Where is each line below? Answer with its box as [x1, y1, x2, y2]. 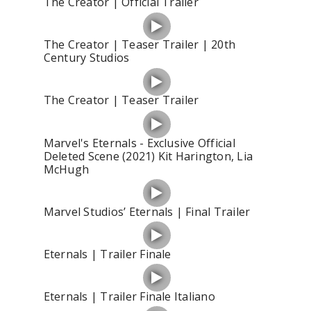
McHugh [43, 161, 90, 177]
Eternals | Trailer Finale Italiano [43, 288, 215, 304]
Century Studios [43, 50, 130, 66]
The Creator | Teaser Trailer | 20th [43, 37, 236, 53]
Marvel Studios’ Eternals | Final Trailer [43, 203, 251, 219]
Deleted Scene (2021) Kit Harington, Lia [43, 148, 253, 164]
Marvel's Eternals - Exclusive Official [43, 135, 235, 151]
